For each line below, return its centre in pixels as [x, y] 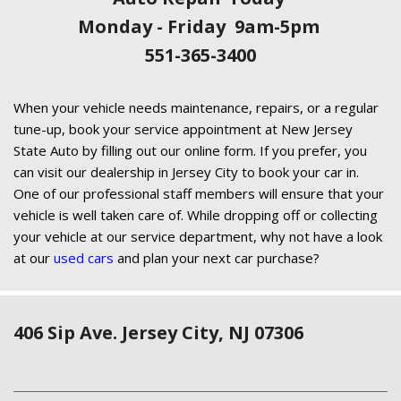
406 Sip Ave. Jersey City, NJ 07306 [158, 333]
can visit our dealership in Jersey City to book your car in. [186, 171]
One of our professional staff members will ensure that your [199, 193]
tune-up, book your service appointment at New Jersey [183, 128]
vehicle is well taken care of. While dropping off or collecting [196, 214]
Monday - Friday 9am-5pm [200, 26]
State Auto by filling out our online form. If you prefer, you [190, 150]
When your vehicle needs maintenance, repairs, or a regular [196, 107]
